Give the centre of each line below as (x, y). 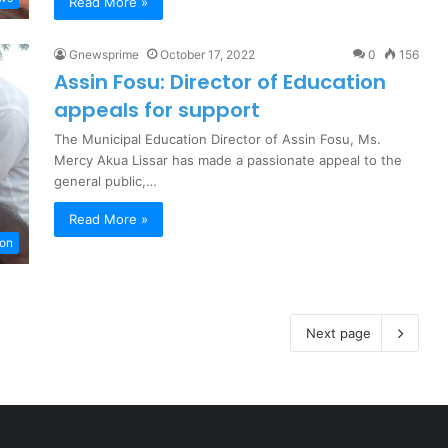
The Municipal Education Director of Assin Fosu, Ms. (217, 139)
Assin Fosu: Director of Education (220, 82)
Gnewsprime (104, 55)
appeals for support (157, 110)
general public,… (105, 181)
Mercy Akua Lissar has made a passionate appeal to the (228, 160)
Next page (338, 333)
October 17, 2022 (207, 55)
